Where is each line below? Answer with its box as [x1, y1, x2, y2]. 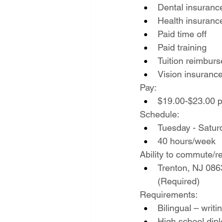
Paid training [157, 42, 207, 53]
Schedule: [139, 109, 179, 119]
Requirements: [139, 189, 198, 200]
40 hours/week [157, 136, 216, 146]
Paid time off [157, 29, 207, 39]
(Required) [157, 176, 200, 186]
